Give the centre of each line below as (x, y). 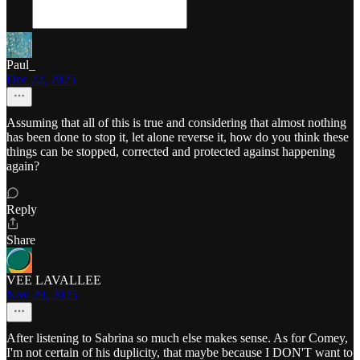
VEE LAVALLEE (54, 280)
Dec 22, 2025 (41, 79)
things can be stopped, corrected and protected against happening (171, 151)
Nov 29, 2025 (42, 295)
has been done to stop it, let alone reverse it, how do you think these (178, 137)
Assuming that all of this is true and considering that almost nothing (176, 123)
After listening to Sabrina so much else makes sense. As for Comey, (177, 338)
